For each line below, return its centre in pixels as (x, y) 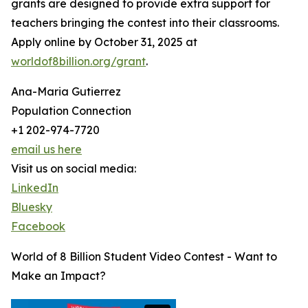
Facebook (38, 227)
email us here (46, 150)
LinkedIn (35, 188)
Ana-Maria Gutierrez (66, 92)
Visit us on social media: (74, 169)
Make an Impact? (58, 276)
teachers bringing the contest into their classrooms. (145, 23)
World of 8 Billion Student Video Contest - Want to (144, 257)
